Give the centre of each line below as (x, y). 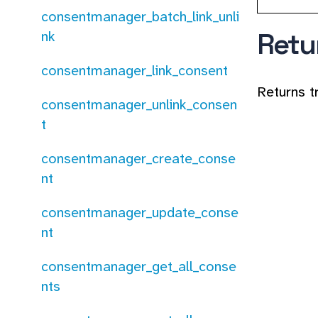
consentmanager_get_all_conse (139, 266)
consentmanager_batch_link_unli (140, 16)
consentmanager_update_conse (140, 212)
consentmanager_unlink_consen (139, 104)
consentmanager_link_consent (135, 70)
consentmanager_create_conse (138, 158)
